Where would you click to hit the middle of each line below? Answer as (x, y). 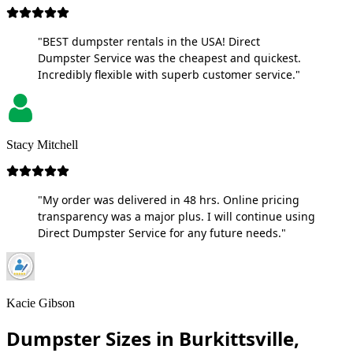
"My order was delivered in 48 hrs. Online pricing (169, 199)
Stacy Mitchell (42, 144)
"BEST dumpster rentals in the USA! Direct (149, 41)
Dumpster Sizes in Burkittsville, (153, 338)
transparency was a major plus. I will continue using (176, 216)
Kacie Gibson (41, 303)
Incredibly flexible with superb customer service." (169, 74)
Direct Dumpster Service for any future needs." (162, 232)
